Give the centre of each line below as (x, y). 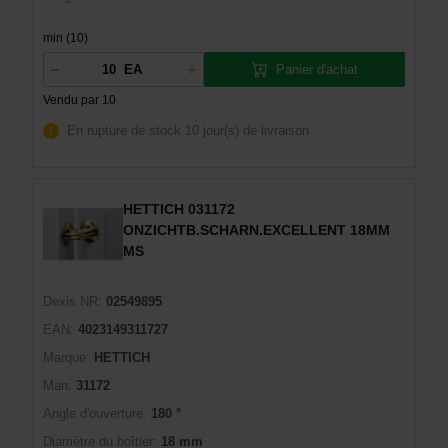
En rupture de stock (124, 130)
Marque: (66, 357)
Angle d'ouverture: (95, 413)
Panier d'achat (316, 69)
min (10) (65, 38)
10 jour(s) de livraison (247, 130)
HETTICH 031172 (179, 209)
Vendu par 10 (79, 100)
